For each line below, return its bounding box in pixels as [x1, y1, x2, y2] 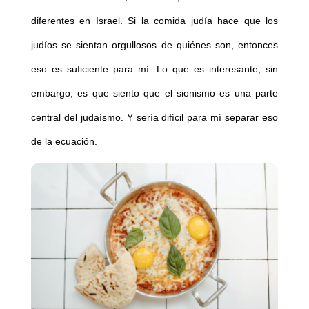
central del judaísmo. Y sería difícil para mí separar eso [30, 112, 279, 123]
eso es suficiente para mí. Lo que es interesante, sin [30, 63, 279, 75]
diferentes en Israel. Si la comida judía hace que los [30, 15, 279, 27]
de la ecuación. [30, 136, 97, 148]
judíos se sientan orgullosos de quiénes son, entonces [30, 39, 279, 51]
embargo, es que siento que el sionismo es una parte [30, 88, 279, 99]
